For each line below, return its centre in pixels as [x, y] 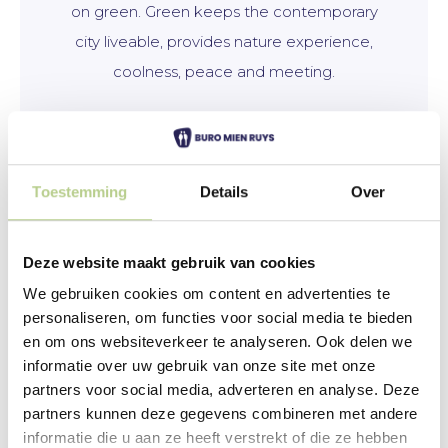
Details [224, 191]
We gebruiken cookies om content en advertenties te [206, 294]
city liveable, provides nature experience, [224, 41]
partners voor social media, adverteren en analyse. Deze [221, 390]
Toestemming [80, 191]
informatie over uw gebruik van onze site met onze [199, 366]
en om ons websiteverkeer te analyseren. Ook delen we [217, 342]
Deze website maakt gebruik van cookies [169, 262]
